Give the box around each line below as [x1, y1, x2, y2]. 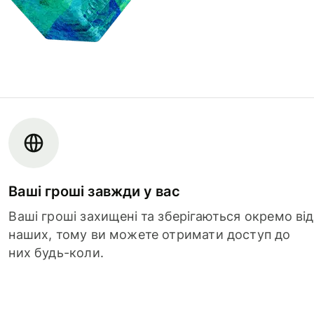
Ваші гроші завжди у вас [8, 182, 180, 200]
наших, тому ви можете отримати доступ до [8, 226, 291, 242]
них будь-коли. [8, 245, 104, 260]
